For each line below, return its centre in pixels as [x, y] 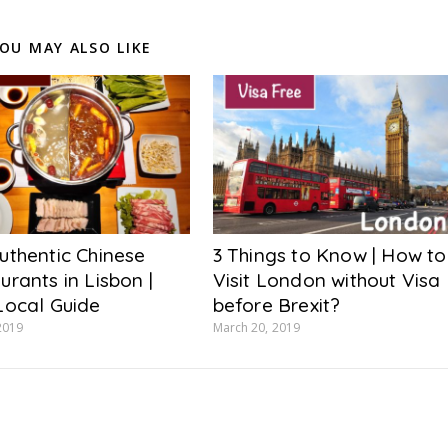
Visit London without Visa [326, 280]
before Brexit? [276, 305]
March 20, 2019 [256, 328]
